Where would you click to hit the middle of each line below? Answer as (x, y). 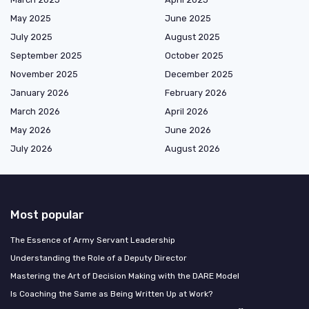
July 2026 (31, 149)
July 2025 (31, 37)
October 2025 (194, 56)
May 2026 (31, 130)
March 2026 (35, 111)
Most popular (47, 215)
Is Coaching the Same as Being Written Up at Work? (111, 294)
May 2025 (31, 18)
